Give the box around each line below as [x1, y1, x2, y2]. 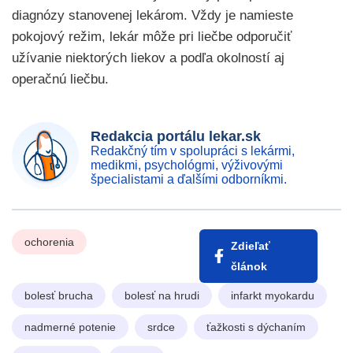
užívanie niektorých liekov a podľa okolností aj [12, 50, 284, 65]
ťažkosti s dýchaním [206, 321, 306, 333]
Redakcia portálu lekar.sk [91, 128, 261, 144]
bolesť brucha [24, 289, 93, 302]
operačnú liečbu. [12, 72, 109, 87]
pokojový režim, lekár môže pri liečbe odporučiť [12, 29, 292, 44]
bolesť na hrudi [124, 289, 199, 302]
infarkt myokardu [231, 289, 314, 302]
